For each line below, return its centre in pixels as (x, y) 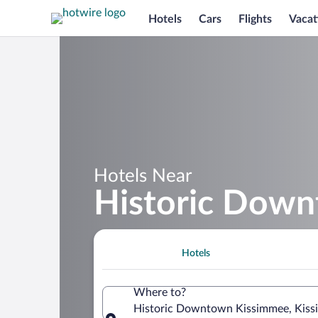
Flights (255, 19)
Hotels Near (143, 176)
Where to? (160, 292)
